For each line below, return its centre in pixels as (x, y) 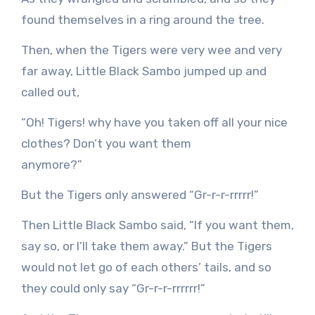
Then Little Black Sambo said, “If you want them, (157, 225)
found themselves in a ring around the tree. (142, 20)
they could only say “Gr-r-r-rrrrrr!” (113, 289)
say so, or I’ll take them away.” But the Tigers (146, 246)
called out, (50, 92)
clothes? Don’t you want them (106, 144)
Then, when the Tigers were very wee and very (151, 50)
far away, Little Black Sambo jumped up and (143, 71)
